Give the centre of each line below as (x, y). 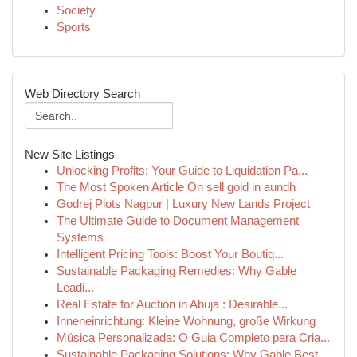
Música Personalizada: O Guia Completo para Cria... (193, 338)
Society (76, 10)
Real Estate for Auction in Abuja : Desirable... (172, 304)
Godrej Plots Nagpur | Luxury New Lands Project (183, 204)
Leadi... (75, 288)
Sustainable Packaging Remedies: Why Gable (177, 271)
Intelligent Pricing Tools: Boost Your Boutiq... (170, 254)
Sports (74, 27)
